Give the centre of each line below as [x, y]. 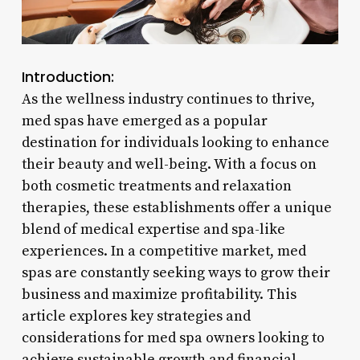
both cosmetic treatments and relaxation [156, 186]
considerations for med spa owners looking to [173, 337]
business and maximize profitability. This [159, 294]
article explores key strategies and [136, 316]
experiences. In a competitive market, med [164, 251]
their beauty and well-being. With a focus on [169, 164]
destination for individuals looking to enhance [175, 142]
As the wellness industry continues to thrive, [168, 99]
